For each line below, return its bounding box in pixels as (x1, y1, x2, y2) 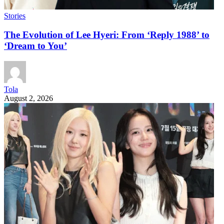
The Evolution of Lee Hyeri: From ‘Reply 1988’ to (4, 29, 209, 40)
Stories (4, 11, 25, 20)
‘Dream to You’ (4, 40, 67, 51)
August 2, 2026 (4, 94, 53, 103)
